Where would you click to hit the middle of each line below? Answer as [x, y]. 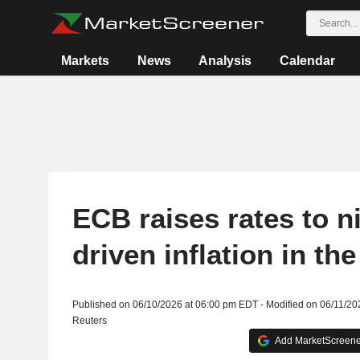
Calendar [307, 61]
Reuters [89, 321]
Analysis [225, 61]
